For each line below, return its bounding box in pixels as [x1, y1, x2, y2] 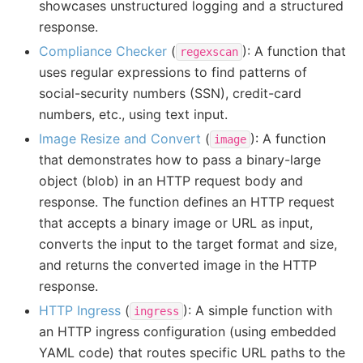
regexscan [180, 45, 238, 58]
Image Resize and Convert [39, 130, 201, 147]
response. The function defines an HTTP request [39, 193, 335, 210]
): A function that [242, 42, 346, 59]
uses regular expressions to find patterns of [39, 63, 307, 80]
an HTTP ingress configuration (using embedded [39, 322, 336, 340]
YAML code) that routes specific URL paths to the [39, 344, 345, 361]
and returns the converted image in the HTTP [39, 256, 317, 273]
